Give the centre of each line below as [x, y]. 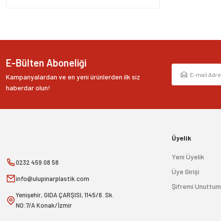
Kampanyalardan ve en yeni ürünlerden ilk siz [73, 76]
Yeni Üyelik [188, 156]
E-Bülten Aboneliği [46, 62]
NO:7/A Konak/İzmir [44, 205]
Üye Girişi [185, 171]
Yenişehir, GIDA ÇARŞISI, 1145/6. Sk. [65, 195]
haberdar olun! [28, 87]
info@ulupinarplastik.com [53, 178]
